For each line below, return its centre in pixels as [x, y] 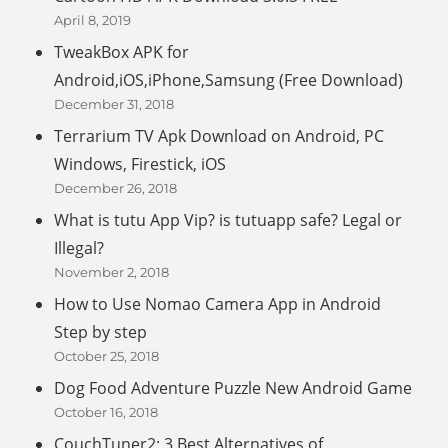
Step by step [101, 332]
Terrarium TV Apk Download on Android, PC [219, 136]
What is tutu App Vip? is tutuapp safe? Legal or [228, 220]
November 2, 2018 [112, 272]
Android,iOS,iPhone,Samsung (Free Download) [229, 80]
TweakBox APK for [122, 52]
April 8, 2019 [93, 20]
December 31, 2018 [114, 104]
